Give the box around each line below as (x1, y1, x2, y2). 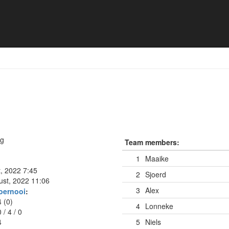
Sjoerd (145, 169, 166, 179)
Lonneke (145, 201, 173, 211)
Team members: (125, 137, 179, 147)
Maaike (145, 153, 169, 164)
